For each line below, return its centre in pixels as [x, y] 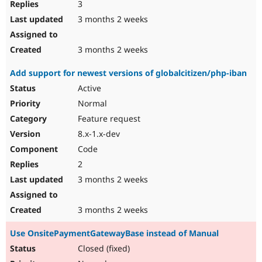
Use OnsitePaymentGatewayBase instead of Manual [114, 233]
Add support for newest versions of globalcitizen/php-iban [128, 73]
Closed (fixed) [103, 249]
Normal [91, 104]
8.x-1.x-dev [98, 134]
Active [88, 88]
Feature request [108, 119]
